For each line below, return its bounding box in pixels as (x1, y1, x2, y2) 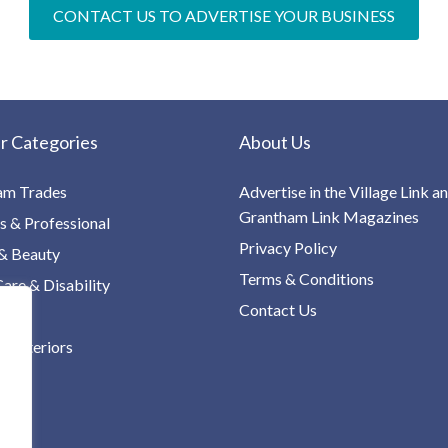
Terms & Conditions (239, 268, 374, 288)
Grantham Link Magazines (239, 206, 419, 226)
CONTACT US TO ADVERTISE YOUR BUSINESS (53, 5, 395, 25)
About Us (239, 130, 311, 153)
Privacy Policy (239, 237, 337, 257)
